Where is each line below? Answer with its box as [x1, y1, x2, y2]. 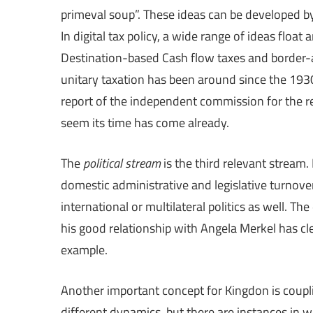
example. [61, 240, 108, 259]
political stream [83, 153, 161, 173]
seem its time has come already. [61, 112, 229, 132]
